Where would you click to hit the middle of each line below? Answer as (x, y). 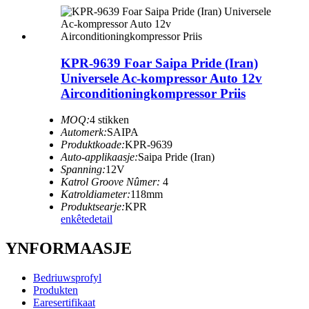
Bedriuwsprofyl (67, 278)
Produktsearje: (93, 207)
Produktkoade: (93, 145)
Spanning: (83, 170)
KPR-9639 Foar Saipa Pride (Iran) (159, 63)
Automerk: (84, 132)
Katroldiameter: (96, 195)
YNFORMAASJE (69, 249)
